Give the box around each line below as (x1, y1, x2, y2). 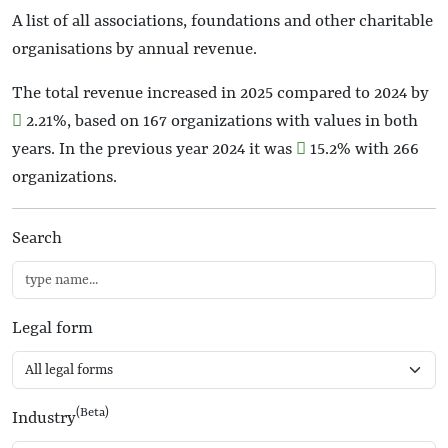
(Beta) (76, 405, 109, 420)
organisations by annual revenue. (12, 40, 257, 59)
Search (12, 229, 62, 248)
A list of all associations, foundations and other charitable (12, 12, 433, 31)
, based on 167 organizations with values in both (67, 112, 418, 131)
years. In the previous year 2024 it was (12, 140, 296, 159)
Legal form (12, 319, 93, 338)
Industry (12, 409, 76, 428)
